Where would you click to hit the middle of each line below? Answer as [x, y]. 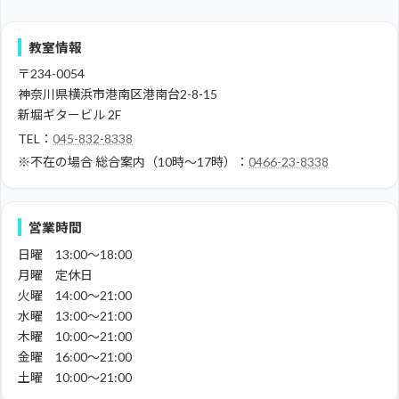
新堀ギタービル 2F [69, 115]
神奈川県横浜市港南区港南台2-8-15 [118, 94]
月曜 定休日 [55, 274]
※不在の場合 [55, 162]
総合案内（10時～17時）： [172, 162]
